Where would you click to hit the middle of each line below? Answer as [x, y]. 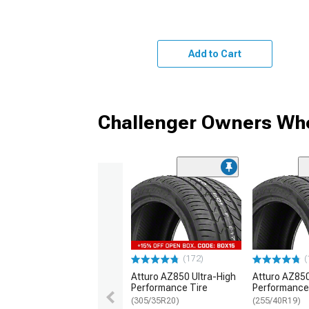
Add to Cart [215, 53]
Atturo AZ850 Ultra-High [183, 276]
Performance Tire [169, 287]
